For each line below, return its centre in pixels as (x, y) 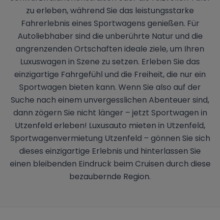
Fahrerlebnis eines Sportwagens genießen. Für (110, 23)
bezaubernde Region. (110, 176)
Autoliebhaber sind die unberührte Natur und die (110, 36)
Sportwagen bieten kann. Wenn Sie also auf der (110, 87)
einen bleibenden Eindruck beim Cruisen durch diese (110, 164)
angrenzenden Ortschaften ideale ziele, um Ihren (110, 49)
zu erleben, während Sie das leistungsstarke (110, 10)
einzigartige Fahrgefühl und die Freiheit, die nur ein (110, 74)
